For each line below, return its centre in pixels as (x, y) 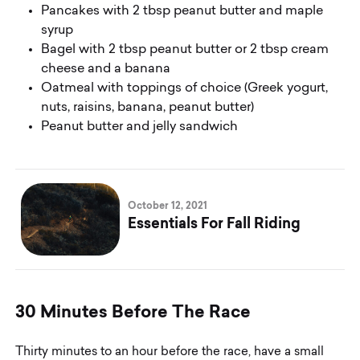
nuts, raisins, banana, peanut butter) (149, 107)
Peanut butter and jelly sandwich (140, 127)
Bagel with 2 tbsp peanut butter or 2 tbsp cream (185, 49)
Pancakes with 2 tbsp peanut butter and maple (182, 11)
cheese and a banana (108, 69)
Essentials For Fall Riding (215, 223)
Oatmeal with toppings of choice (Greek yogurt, (185, 88)
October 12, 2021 (168, 206)
